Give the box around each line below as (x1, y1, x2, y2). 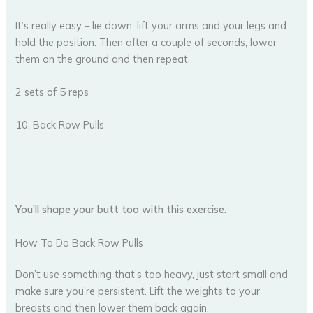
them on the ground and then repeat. (15, 52, 191, 66)
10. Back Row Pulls (15, 118, 105, 132)
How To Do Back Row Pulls (15, 235, 144, 249)
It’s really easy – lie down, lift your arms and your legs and (15, 18, 287, 32)
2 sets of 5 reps (15, 85, 89, 99)
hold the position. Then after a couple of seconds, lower (15, 35, 277, 49)
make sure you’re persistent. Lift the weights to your (15, 284, 261, 298)
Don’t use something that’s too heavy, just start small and (15, 268, 289, 282)
